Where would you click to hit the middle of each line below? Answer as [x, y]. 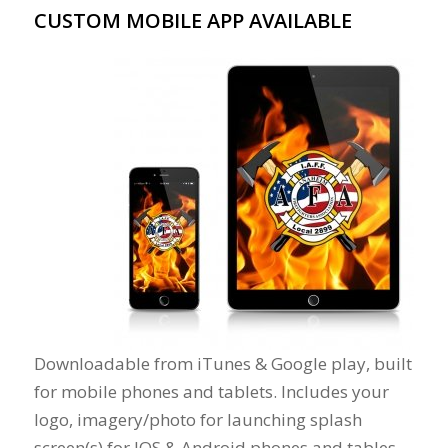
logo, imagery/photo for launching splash [197, 420]
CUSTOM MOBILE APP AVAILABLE [192, 20]
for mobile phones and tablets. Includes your [211, 392]
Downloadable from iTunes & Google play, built [222, 364]
